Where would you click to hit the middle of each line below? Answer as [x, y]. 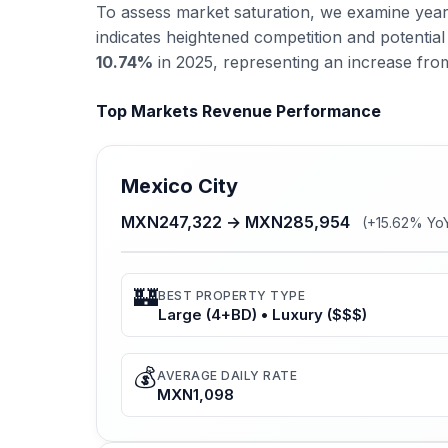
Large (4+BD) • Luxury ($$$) [262, 315]
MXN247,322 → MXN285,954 [237, 222]
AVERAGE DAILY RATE [227, 376]
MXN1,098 [195, 395]
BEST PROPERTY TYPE [231, 296]
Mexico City [179, 186]
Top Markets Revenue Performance [238, 110]
